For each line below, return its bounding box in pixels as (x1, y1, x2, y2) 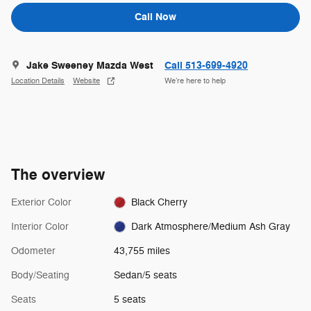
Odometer (11, 244, 56, 257)
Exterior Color (11, 196, 72, 208)
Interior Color (11, 220, 69, 233)
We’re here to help (165, 76, 226, 86)
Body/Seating (11, 269, 69, 281)
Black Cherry (131, 196, 188, 208)
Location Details (11, 76, 65, 86)
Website (73, 76, 100, 86)
